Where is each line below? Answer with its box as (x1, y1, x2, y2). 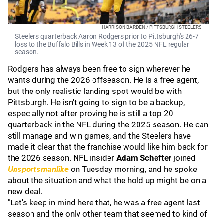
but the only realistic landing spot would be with (8, 86, 182, 96)
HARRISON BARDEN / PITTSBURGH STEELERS (102, 24, 201, 30)
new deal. (8, 186, 42, 196)
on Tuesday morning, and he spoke (71, 164, 197, 174)
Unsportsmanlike (8, 164, 69, 174)
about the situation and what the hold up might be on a (8, 175, 206, 185)
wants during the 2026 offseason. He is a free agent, (8, 75, 199, 85)
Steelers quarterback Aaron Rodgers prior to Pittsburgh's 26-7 (15, 32, 199, 40)
